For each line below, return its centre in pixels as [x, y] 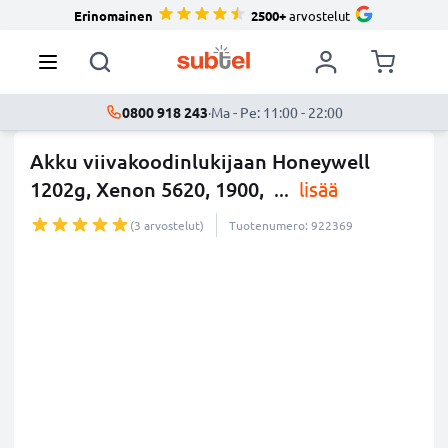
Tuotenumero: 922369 [291, 225]
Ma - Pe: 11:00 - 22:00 [276, 112]
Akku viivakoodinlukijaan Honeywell [200, 161]
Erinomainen [113, 15]
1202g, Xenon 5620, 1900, [149, 189]
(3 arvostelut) [167, 225]
